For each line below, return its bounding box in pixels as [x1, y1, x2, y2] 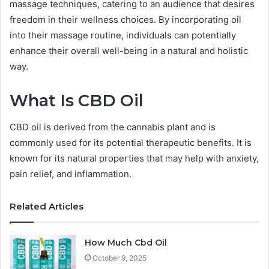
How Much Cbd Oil [85, 237, 168, 249]
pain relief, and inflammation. [10, 168, 131, 180]
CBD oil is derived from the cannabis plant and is [10, 121, 216, 133]
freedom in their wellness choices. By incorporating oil [10, 13, 241, 25]
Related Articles [10, 201, 83, 213]
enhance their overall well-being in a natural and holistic [10, 44, 248, 56]
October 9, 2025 [92, 253, 147, 263]
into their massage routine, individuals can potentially [10, 29, 236, 41]
